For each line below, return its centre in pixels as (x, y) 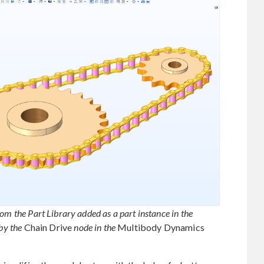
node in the (95, 227)
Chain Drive (48, 227)
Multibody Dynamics (160, 227)
